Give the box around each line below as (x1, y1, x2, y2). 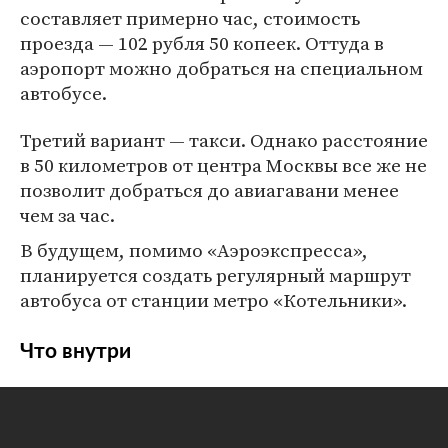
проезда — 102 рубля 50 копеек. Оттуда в (20, 30, 384, 56)
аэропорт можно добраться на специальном (20, 55, 423, 81)
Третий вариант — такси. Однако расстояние (20, 127, 428, 153)
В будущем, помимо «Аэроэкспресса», (20, 237, 368, 263)
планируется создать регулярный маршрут (20, 262, 411, 288)
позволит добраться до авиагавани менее (20, 177, 399, 203)
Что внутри (20, 341, 131, 362)
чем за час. (20, 202, 115, 228)
